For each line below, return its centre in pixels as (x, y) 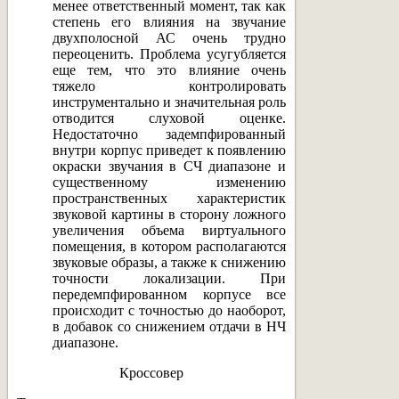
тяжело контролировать (169, 85)
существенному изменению (169, 182)
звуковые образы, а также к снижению (169, 262)
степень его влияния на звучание (169, 21)
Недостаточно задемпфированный (169, 134)
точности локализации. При (169, 278)
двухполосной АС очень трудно (169, 37)
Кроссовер (151, 372)
